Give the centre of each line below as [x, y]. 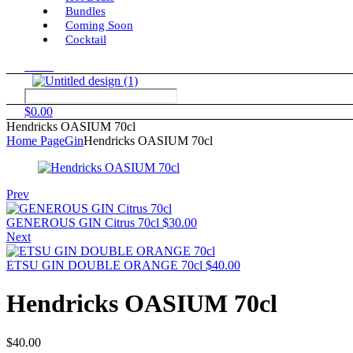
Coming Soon [99, 25]
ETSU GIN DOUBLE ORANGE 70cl [104, 265]
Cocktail [86, 39]
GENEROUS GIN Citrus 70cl [83, 223]
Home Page [35, 141]
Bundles [85, 11]
